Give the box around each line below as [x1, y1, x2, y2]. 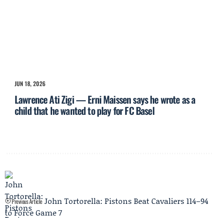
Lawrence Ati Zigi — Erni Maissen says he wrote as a [15, 92, 196, 107]
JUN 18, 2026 [15, 79, 45, 88]
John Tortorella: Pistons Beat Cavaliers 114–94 [44, 195, 208, 207]
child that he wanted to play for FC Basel [15, 103, 154, 118]
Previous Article [10, 197, 42, 206]
